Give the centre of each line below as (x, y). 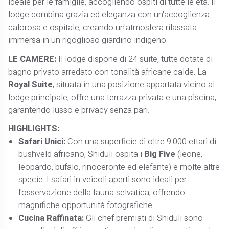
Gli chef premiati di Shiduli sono (144, 219)
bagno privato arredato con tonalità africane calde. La (108, 72)
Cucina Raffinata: (51, 219)
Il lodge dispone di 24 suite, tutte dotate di (136, 59)
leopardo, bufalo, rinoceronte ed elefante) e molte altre (119, 167)
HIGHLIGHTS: (34, 129)
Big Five (160, 155)
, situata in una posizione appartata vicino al (134, 85)
